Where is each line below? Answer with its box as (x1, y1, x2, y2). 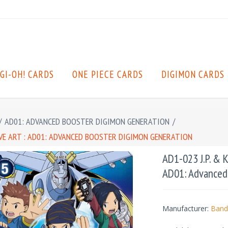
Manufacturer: (162, 204, 209, 213)
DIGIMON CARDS (161, 68, 224, 80)
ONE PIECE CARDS (72, 68, 143, 80)
